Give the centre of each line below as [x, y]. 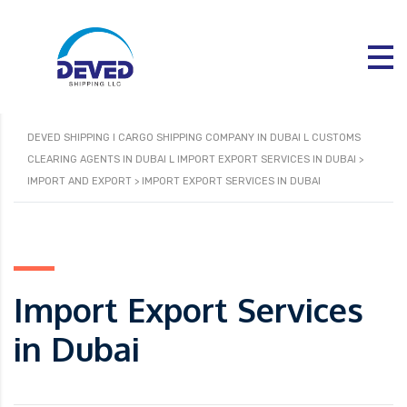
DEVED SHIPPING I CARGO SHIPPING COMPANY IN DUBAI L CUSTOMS [194, 138]
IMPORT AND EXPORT [79, 182]
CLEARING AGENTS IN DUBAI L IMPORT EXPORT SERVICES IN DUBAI [192, 160]
